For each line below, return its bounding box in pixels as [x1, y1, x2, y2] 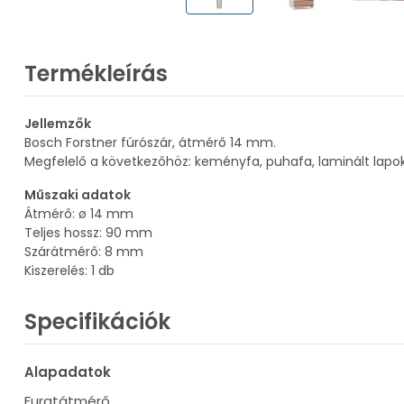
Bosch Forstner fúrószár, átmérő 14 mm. [24, 133, 276, 151]
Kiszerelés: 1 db [24, 262, 115, 280]
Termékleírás [24, 59, 168, 88]
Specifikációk [24, 307, 170, 336]
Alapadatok [24, 363, 111, 381]
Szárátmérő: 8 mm [24, 243, 143, 261]
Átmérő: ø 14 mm [24, 205, 133, 223]
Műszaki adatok [24, 186, 131, 204]
